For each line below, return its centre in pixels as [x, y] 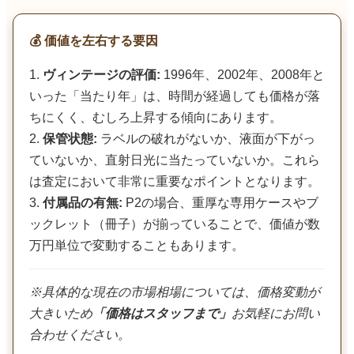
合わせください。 [80, 334]
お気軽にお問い [276, 313]
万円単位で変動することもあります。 [137, 245]
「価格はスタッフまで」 [162, 313]
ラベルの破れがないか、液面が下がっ [206, 138]
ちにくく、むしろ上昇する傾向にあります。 [156, 117]
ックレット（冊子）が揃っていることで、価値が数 [175, 224]
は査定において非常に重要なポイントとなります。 [175, 181]
